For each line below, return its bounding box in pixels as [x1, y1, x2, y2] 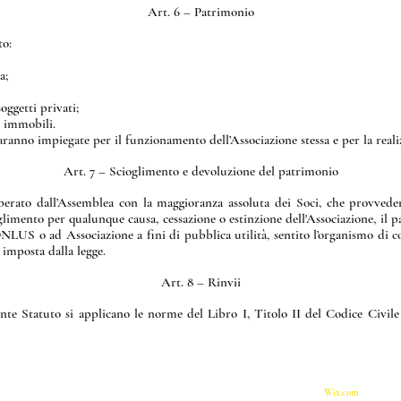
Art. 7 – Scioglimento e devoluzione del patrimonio [64, 163, 338, 179]
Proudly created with [236, 387, 324, 398]
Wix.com [324, 387, 358, 398]
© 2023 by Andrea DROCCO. [236, 373, 354, 385]
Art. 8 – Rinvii [161, 274, 241, 290]
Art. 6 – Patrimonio [148, 4, 254, 20]
